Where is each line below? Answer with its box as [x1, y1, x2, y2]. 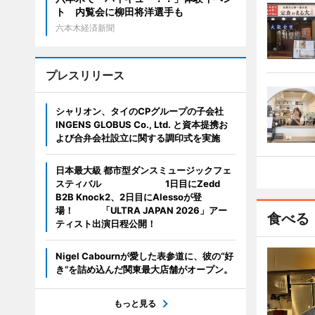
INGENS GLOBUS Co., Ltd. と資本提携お [55, 119, 228, 130]
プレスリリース [45, 68, 124, 82]
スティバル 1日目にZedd [55, 178, 220, 189]
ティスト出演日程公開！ [55, 218, 156, 229]
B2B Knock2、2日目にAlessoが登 [55, 191, 202, 202]
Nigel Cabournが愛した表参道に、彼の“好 [55, 250, 233, 262]
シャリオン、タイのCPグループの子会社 [55, 105, 224, 117]
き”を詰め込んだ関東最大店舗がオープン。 [55, 264, 233, 275]
